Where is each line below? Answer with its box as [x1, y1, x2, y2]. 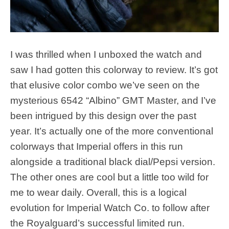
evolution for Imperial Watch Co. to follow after [10, 202, 210, 213]
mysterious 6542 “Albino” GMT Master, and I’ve [10, 95, 216, 106]
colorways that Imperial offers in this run [10, 141, 183, 152]
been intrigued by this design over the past [10, 110, 196, 121]
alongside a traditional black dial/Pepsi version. [10, 156, 215, 167]
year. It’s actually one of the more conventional [10, 125, 213, 136]
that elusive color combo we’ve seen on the [10, 79, 200, 90]
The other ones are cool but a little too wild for [10, 171, 209, 182]
